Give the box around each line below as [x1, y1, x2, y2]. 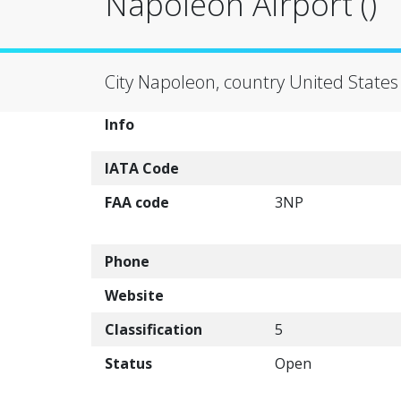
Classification [105, 320, 202, 339]
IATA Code [105, 158, 179, 178]
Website [105, 286, 164, 305]
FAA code [105, 192, 169, 212]
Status [105, 354, 152, 373]
